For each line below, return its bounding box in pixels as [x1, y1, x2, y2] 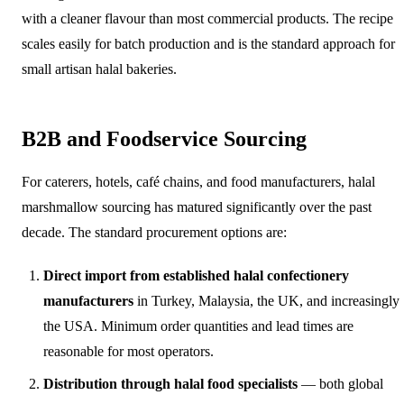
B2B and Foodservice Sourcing [22, 126, 307, 151]
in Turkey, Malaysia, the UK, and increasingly [133, 292, 399, 308]
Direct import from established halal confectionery [43, 267, 349, 283]
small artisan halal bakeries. [22, 60, 177, 77]
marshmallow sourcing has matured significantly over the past [22, 198, 372, 215]
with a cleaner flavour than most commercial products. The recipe [22, 10, 393, 26]
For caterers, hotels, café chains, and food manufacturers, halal [22, 173, 375, 189]
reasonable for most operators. [43, 343, 214, 359]
